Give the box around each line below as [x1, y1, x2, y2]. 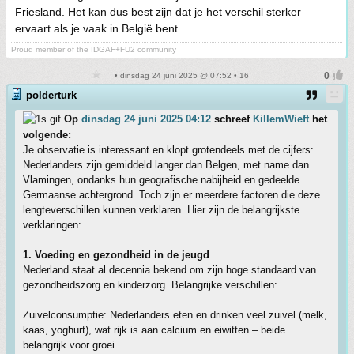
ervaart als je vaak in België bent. [15, 22, 181, 35]
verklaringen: [23, 219, 81, 231]
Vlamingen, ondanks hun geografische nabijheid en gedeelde [23, 174, 299, 186]
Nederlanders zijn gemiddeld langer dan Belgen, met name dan [23, 159, 309, 171]
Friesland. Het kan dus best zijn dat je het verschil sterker [15, 6, 301, 18]
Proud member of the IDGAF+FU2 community [11, 45, 176, 54]
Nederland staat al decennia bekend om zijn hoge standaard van [23, 264, 316, 276]
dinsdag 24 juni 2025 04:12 [81, 113, 211, 125]
